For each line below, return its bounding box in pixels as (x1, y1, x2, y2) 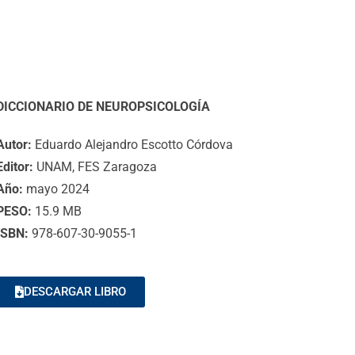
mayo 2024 (23, 181, 90, 197)
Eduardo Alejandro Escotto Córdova (35, 137, 233, 152)
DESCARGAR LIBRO (24, 284, 126, 299)
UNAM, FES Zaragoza (33, 159, 157, 174)
